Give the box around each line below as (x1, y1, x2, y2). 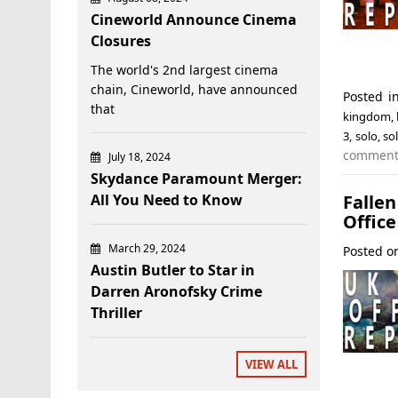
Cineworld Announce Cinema (91, 9, 297, 29)
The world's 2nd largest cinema (91, 60, 278, 78)
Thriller (91, 302, 142, 322)
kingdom (342, 108, 391, 124)
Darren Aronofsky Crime (91, 281, 262, 301)
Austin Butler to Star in (91, 259, 255, 280)
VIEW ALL (245, 355, 298, 372)
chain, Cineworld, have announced (91, 80, 298, 98)
